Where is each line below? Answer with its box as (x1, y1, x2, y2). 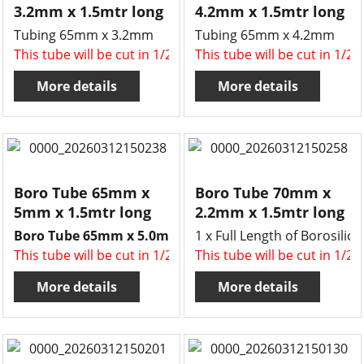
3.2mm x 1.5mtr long (14, 2, 164, 21)
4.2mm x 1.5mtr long (195, 2, 344, 21)
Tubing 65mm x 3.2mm (14, 26, 154, 44)
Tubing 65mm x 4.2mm (195, 26, 335, 44)
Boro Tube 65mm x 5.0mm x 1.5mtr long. (14, 227, 275, 245)
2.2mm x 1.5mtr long (195, 202, 344, 222)
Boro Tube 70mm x (195, 183, 331, 202)
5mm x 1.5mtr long (14, 202, 152, 222)
